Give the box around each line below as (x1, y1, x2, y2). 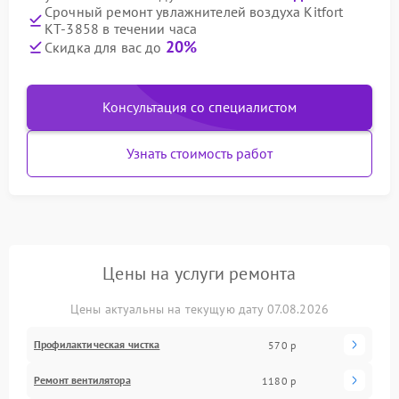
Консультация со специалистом (102, 98, 297, 116)
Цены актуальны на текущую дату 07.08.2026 (69, 301, 330, 317)
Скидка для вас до (45, 38, 166, 56)
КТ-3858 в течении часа (45, 20, 198, 37)
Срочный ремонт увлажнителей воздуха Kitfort (45, 3, 344, 20)
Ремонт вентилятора (34, 373, 131, 387)
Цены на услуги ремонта (102, 262, 297, 285)
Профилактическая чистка (34, 338, 160, 351)
